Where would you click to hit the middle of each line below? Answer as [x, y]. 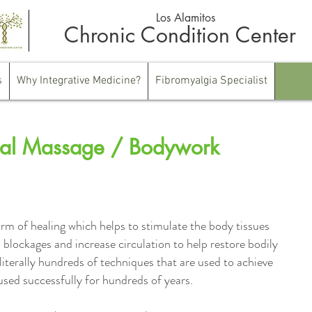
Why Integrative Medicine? [78, 81]
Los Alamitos [185, 18]
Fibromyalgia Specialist [211, 81]
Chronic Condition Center [174, 35]
